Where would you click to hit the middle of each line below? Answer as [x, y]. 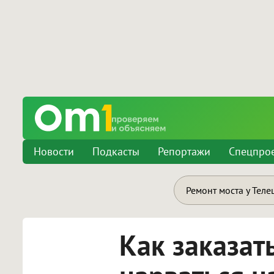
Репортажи [184, 151]
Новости [54, 151]
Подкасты [116, 151]
